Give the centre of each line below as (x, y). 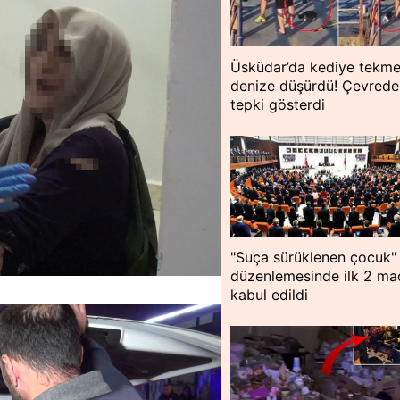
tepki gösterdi (278, 105)
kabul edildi (270, 295)
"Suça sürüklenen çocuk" (314, 258)
